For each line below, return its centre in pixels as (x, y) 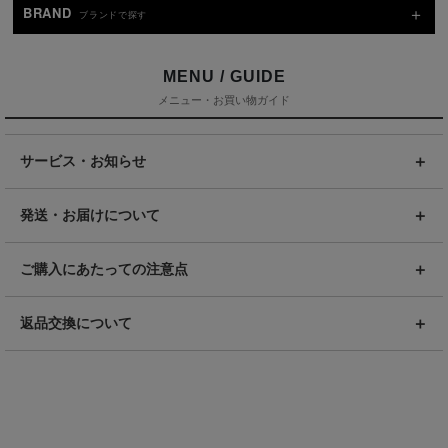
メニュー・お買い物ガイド (224, 100)
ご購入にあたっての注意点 (104, 269)
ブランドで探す (113, 15)
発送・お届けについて (90, 215)
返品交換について (76, 323)
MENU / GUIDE (224, 77)
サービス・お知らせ (83, 161)
